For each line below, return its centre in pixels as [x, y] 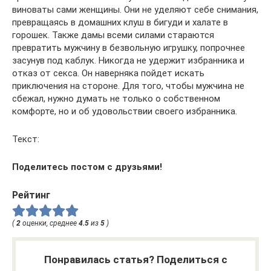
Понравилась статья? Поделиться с [135, 260]
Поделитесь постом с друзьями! [87, 167]
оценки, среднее [50, 224]
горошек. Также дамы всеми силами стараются [113, 35]
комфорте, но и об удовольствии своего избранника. [125, 111]
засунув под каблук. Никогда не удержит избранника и [128, 60]
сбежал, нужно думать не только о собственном [116, 98]
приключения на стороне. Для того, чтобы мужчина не [128, 86]
